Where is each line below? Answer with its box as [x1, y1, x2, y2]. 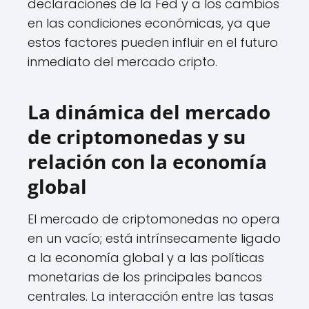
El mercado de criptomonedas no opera [28, 210, 280, 228]
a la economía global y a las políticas [28, 249, 264, 267]
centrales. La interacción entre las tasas [28, 288, 274, 306]
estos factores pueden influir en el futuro [28, 34, 278, 52]
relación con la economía [28, 148, 267, 175]
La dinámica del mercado [28, 99, 270, 126]
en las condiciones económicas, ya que [28, 14, 270, 32]
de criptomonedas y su [28, 123, 246, 150]
